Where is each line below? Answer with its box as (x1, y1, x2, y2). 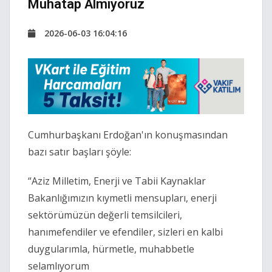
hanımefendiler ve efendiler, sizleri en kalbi (28, 225, 223, 239)
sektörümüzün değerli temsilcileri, (28, 208, 182, 222)
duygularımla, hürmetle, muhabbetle (28, 242, 194, 256)
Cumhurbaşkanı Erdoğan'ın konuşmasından (28, 128, 228, 142)
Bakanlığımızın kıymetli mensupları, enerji (28, 191, 217, 205)
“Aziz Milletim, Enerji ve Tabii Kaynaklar (28, 174, 206, 188)
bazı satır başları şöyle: (28, 145, 131, 159)
